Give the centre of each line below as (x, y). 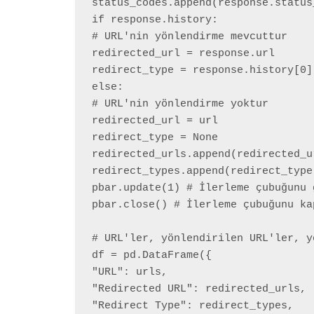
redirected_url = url (155, 121)
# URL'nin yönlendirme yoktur (180, 104)
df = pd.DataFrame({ (152, 256)
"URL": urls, (130, 273)
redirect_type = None (155, 138)
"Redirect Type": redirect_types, (193, 306)
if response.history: (155, 20)
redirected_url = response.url (183, 54)
